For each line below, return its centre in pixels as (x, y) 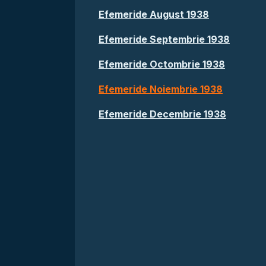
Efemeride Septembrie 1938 (164, 39)
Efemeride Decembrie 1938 (162, 114)
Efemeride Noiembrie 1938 (161, 89)
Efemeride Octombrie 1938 (162, 64)
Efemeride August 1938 (154, 14)
